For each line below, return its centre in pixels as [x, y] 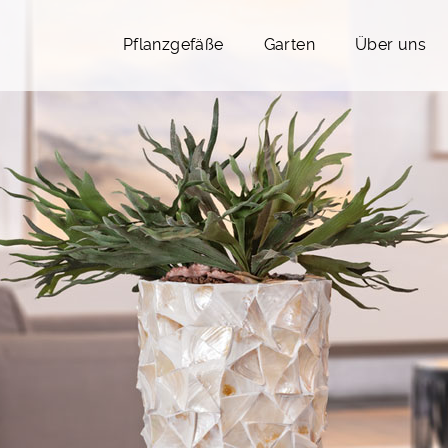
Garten [289, 44]
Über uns [390, 44]
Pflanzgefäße [173, 44]
